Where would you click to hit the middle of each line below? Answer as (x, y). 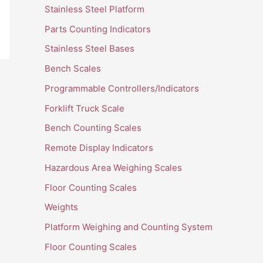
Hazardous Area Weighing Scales (113, 167)
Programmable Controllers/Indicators (122, 88)
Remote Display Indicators (99, 148)
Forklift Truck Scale (85, 108)
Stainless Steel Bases (90, 49)
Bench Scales (73, 69)
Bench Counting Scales (93, 128)
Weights (61, 207)
